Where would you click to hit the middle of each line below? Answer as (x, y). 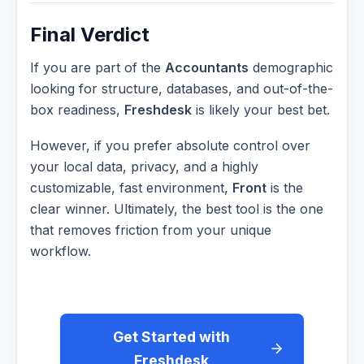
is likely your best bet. (261, 110)
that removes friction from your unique (151, 230)
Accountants (207, 68)
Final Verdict (90, 35)
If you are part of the (97, 68)
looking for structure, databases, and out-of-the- (182, 89)
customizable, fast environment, (131, 187)
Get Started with (171, 336)
